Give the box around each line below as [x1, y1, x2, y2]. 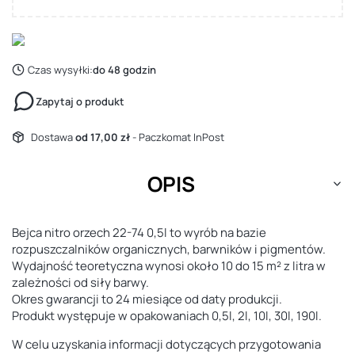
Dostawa [30, 129, 75, 144]
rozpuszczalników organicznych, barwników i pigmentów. [12, 240, 326, 258]
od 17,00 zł [74, 129, 132, 144]
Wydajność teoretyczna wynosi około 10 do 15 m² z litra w [12, 257, 326, 274]
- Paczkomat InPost [132, 129, 224, 144]
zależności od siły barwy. [12, 273, 149, 291]
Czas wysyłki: [27, 62, 93, 77]
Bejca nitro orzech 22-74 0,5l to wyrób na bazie [12, 223, 266, 241]
